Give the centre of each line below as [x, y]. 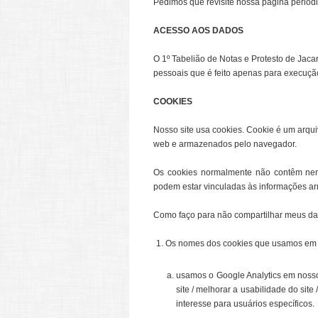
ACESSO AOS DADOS [198, 31]
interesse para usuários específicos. [245, 304]
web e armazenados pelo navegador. [225, 144]
